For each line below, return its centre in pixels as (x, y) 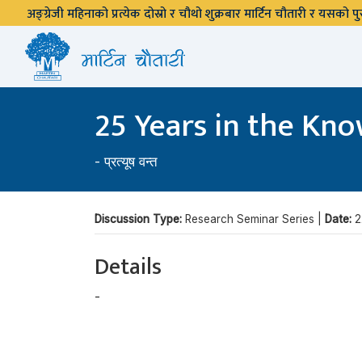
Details (128, 267)
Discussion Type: (140, 219)
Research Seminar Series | (255, 219)
